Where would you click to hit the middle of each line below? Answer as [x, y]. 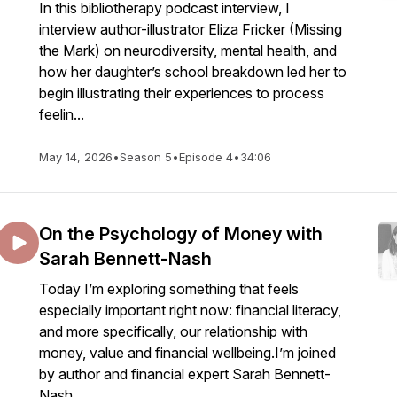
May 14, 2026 [76, 157]
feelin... [62, 114]
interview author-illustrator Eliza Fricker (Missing [191, 29]
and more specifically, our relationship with [173, 331]
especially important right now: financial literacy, [190, 310]
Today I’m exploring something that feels [169, 289]
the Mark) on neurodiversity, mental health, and [188, 51]
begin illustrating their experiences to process [182, 93]
